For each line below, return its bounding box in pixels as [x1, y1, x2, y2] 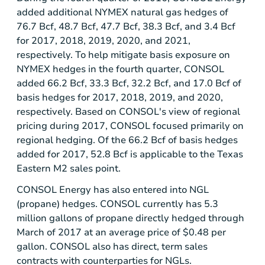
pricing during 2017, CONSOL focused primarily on [17, 119, 244, 132]
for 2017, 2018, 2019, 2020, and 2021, [17, 34, 190, 47]
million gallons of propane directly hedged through [17, 211, 244, 225]
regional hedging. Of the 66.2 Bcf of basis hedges [17, 133, 238, 147]
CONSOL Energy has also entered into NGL [17, 183, 209, 196]
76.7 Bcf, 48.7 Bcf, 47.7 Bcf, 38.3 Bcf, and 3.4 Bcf [17, 20, 235, 33]
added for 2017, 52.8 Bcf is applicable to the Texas [17, 147, 243, 161]
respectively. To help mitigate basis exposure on [17, 48, 230, 62]
